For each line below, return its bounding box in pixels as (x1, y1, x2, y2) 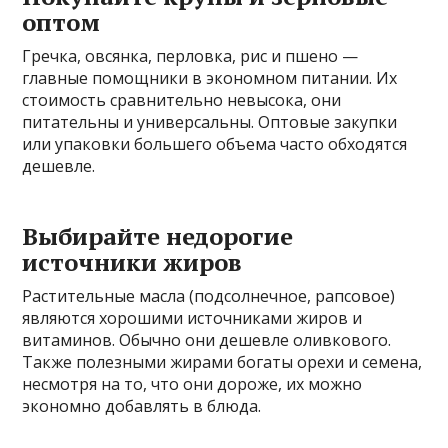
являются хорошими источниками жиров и (22, 306, 363, 329)
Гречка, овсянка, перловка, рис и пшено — (22, 44, 359, 67)
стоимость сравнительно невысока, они (22, 88, 342, 111)
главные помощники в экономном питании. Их (22, 66, 398, 89)
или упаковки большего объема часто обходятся (22, 132, 408, 155)
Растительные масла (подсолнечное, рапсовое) (22, 284, 396, 307)
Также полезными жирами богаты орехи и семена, (22, 350, 423, 373)
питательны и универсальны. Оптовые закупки (22, 110, 398, 133)
